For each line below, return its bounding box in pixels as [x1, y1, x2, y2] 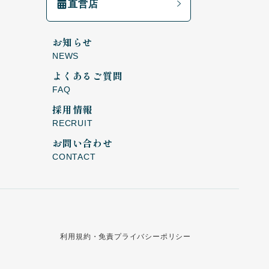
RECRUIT [52, 118, 93, 128]
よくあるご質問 [52, 68, 123, 83]
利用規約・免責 [60, 232, 114, 241]
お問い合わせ [52, 136, 113, 151]
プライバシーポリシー [114, 232, 191, 241]
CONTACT [52, 152, 96, 162]
